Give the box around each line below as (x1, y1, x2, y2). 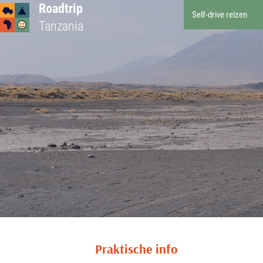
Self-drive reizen (192, 9, 247, 20)
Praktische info (95, 241, 178, 257)
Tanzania (39, 19, 83, 33)
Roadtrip (39, 1, 83, 16)
